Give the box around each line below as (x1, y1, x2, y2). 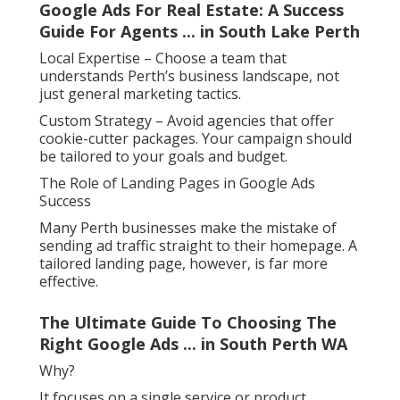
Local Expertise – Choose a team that (39, 48, 287, 69)
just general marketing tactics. (39, 84, 241, 104)
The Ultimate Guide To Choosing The (39, 312, 337, 334)
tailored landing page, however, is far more (39, 254, 328, 274)
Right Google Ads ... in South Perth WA (39, 333, 347, 355)
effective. (39, 271, 98, 292)
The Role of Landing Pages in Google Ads (39, 173, 315, 194)
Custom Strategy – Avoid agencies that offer (39, 111, 334, 131)
